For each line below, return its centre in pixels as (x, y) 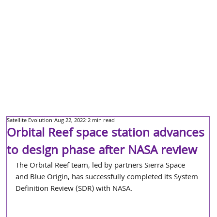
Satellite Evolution (30, 121)
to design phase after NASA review (102, 152)
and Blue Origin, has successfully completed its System (108, 178)
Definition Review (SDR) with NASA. (74, 189)
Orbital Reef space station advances (106, 134)
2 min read (101, 121)
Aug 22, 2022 (70, 121)
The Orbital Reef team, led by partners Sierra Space (101, 166)
